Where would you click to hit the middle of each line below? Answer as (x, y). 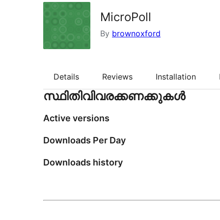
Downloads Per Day (84, 140)
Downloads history (83, 163)
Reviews (117, 77)
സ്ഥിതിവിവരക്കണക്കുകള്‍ (114, 96)
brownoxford (136, 33)
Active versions (76, 118)
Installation (176, 77)
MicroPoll (126, 17)
